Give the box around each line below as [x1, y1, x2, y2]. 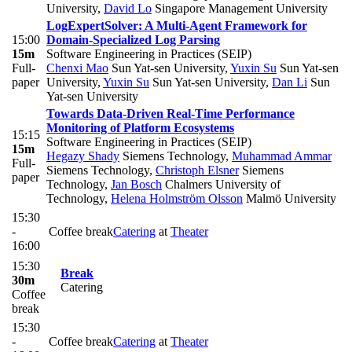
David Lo [104, 2, 152, 16]
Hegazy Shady [46, 149, 119, 163]
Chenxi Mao [46, 61, 108, 75]
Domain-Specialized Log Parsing [46, 33, 220, 47]
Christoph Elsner [156, 163, 239, 178]
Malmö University [243, 192, 336, 206]
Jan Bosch [111, 178, 162, 192]
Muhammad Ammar [232, 149, 332, 163]
